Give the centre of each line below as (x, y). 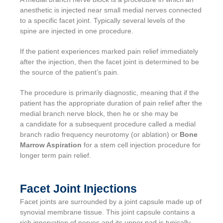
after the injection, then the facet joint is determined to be (110, 61)
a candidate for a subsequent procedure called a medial (108, 124)
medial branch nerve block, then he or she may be (99, 113)
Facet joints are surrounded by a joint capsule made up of (111, 201)
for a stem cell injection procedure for (141, 145)
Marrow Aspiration (51, 145)
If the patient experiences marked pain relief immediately (109, 51)
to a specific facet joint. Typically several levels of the (103, 20)
